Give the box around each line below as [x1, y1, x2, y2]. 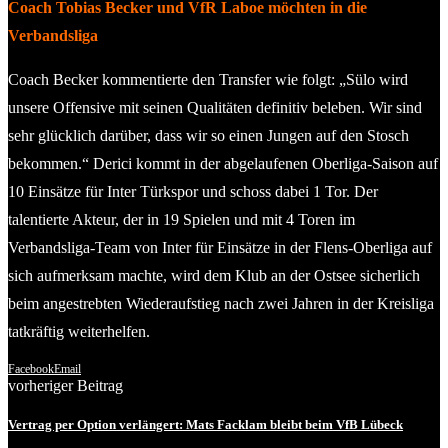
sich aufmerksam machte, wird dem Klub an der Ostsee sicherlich [8, 266, 420, 284]
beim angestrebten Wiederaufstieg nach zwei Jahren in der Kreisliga [8, 294, 434, 312]
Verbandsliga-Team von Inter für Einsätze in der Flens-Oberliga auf [8, 238, 432, 256]
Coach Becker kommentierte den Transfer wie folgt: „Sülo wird [8, 70, 408, 88]
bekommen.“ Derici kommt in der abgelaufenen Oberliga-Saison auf [8, 154, 438, 172]
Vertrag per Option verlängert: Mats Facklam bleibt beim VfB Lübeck [8, 417, 403, 433]
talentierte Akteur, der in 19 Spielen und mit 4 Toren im [8, 210, 355, 228]
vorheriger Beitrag [8, 376, 123, 394]
